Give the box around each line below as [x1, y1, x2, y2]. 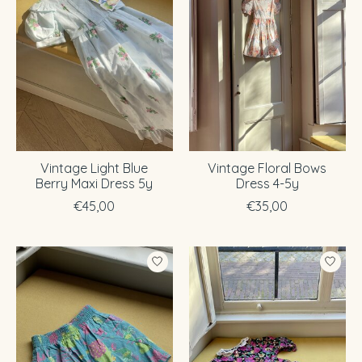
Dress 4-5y [235, 175, 299, 192]
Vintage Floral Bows [208, 159, 327, 176]
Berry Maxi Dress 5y [36, 175, 154, 192]
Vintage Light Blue [40, 159, 149, 176]
